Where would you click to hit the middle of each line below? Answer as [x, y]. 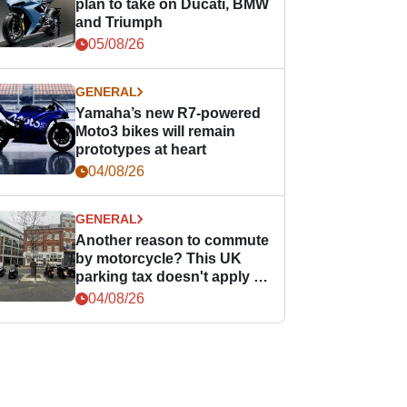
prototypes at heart [141, 149]
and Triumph [119, 22]
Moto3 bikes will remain [156, 131]
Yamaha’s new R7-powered [169, 113]
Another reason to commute [173, 240]
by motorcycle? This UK [159, 258]
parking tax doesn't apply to [172, 277]
